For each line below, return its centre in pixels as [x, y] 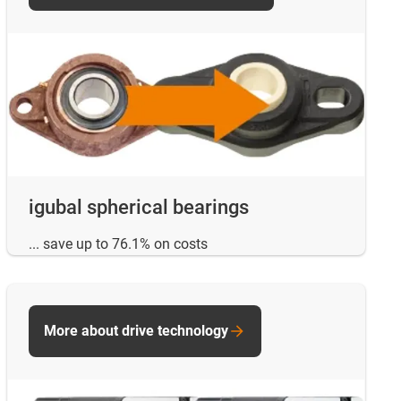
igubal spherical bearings [139, 207]
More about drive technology [136, 330]
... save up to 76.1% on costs [118, 243]
